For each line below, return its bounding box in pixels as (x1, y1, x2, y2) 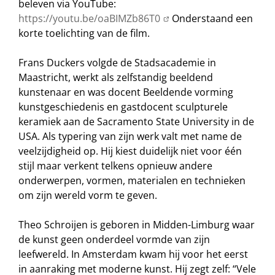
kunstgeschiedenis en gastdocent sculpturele (18, 100, 228, 114)
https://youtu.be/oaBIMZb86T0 (18, 12, 160, 25)
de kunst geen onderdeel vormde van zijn (18, 233, 210, 246)
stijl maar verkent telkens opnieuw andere (18, 159, 212, 172)
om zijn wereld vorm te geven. (18, 188, 157, 202)
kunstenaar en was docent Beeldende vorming (18, 85, 233, 99)
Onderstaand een (169, 12, 253, 25)
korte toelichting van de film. (18, 26, 150, 40)
